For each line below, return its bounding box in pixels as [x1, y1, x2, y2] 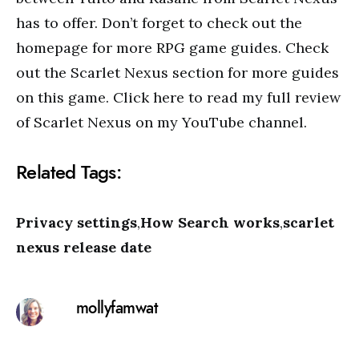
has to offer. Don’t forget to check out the [16, 14, 302, 32]
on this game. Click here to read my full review [16, 88, 341, 107]
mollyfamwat [75, 296, 158, 319]
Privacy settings [16, 213, 137, 232]
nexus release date [16, 238, 151, 256]
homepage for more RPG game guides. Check [16, 38, 329, 57]
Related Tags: [16, 159, 122, 185]
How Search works [140, 213, 280, 232]
